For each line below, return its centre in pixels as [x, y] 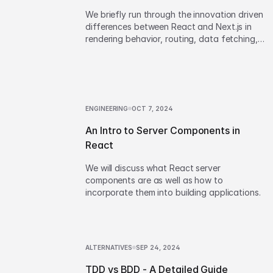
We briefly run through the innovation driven [174, 14]
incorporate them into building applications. [173, 192]
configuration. [114, 63]
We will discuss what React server [153, 168]
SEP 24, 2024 [158, 247]
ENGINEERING [107, 108]
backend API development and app [156, 51]
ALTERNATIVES [109, 247]
